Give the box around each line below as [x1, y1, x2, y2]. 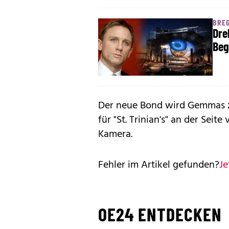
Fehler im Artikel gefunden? [98, 157, 219, 174]
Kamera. [98, 126, 132, 143]
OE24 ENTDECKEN [98, 203, 222, 225]
